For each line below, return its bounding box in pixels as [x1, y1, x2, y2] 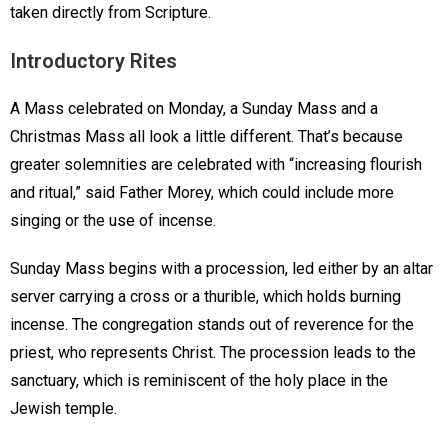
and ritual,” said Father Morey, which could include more [10, 183, 394, 203]
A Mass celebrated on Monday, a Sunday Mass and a [10, 99, 378, 119]
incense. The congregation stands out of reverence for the [10, 315, 414, 335]
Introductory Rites [10, 49, 182, 74]
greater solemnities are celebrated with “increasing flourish [10, 155, 422, 175]
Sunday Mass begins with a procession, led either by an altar [10, 259, 433, 279]
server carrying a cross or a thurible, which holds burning [10, 287, 401, 307]
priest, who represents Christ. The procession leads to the [10, 343, 416, 363]
